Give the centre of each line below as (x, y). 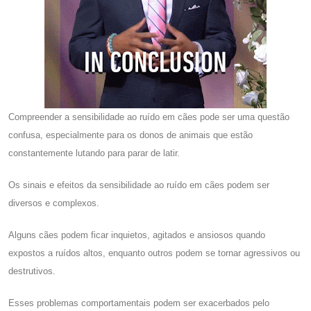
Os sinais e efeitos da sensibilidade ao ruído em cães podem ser (139, 185)
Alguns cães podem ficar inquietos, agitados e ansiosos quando (137, 235)
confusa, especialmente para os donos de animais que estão (131, 135)
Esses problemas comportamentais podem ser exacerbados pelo (139, 303)
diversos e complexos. (54, 203)
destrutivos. (32, 271)
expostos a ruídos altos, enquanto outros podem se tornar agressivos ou (154, 253)
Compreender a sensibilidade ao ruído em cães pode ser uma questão (149, 117)
